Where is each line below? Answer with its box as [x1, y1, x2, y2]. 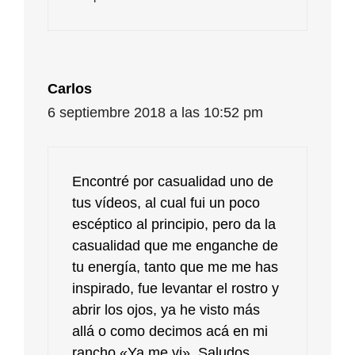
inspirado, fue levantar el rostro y [72, 280, 279, 296]
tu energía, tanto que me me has [72, 258, 278, 275]
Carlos [48, 80, 92, 97]
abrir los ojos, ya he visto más [72, 301, 260, 318]
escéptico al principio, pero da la [72, 216, 276, 232]
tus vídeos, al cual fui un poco [72, 194, 260, 211]
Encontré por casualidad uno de [72, 173, 273, 189]
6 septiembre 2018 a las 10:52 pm [48, 104, 263, 120]
